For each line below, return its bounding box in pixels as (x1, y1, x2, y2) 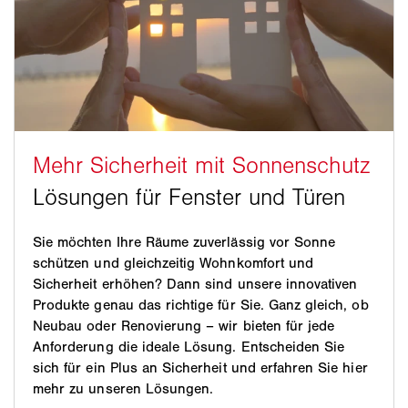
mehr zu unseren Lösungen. (33, 379, 214, 397)
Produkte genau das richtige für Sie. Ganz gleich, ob (33, 295, 369, 313)
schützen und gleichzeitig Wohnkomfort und (33, 253, 314, 271)
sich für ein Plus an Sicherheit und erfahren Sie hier (33, 358, 368, 376)
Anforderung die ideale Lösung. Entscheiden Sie (33, 337, 345, 355)
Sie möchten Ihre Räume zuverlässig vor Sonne (33, 232, 336, 250)
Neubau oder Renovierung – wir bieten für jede (33, 316, 335, 334)
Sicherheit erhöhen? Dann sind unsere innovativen (33, 274, 358, 292)
